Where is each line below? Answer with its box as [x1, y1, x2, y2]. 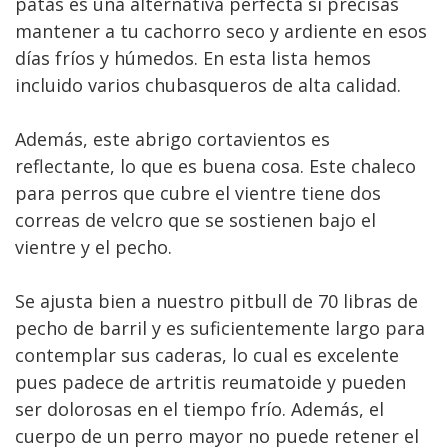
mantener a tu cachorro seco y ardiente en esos [15, 19, 427, 43]
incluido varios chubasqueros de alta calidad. [15, 73, 401, 97]
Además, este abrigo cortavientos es [15, 127, 330, 151]
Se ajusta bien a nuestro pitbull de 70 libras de [15, 289, 418, 313]
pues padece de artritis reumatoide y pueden [15, 370, 406, 394]
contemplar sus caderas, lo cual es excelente [15, 343, 399, 367]
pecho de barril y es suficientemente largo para [15, 316, 425, 340]
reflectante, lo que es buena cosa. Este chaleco [15, 154, 416, 178]
